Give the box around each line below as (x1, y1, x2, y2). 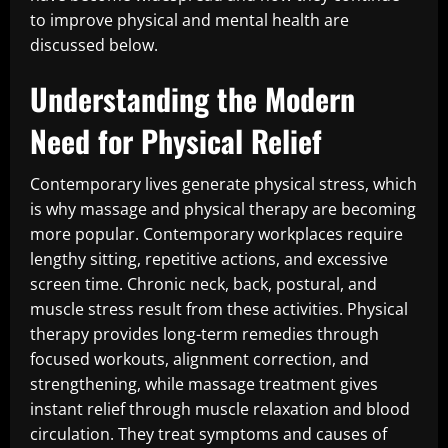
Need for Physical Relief (30, 118, 322, 163)
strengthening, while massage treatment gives (30, 373, 378, 395)
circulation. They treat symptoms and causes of (30, 423, 387, 445)
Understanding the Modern (30, 76, 355, 121)
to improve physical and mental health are (30, 9, 349, 31)
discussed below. (30, 34, 158, 56)
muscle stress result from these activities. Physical (30, 298, 408, 320)
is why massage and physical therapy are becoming (30, 198, 416, 220)
